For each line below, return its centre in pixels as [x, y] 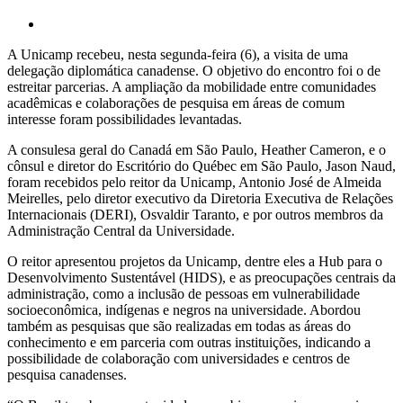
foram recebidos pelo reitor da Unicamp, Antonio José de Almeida [194, 182]
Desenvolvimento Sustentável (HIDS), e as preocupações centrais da [201, 277]
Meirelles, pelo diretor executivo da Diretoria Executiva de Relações [200, 198]
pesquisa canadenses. [67, 374]
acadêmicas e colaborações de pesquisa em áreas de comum [176, 103]
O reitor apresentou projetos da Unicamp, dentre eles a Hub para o [195, 261]
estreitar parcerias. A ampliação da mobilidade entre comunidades [192, 86]
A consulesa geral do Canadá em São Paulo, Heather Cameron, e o [197, 149]
